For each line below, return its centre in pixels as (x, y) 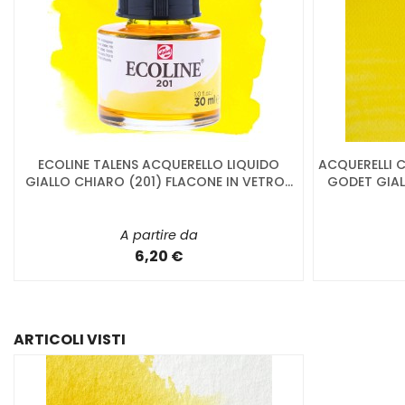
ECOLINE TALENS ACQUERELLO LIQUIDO (159, 164)
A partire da (159, 235)
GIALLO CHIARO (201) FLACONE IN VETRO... (159, 181)
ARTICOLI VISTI (70, 340)
